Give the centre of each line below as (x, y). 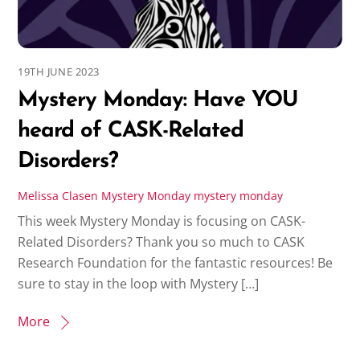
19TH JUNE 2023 (59, 71)
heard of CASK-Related (131, 131)
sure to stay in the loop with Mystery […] (139, 284)
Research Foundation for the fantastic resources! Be (176, 263)
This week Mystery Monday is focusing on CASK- (162, 221)
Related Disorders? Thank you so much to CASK (162, 242)
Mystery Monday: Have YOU (158, 100)
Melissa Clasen (58, 195)
